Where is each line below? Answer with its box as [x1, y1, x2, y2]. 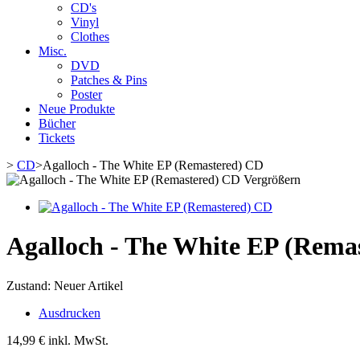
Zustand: [6, 278, 54, 292]
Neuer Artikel [54, 278, 123, 292]
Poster [71, 88, 102, 101]
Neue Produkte [39, 102, 115, 116]
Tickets [39, 131, 75, 145]
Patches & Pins [71, 73, 147, 87]
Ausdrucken [39, 305, 100, 320]
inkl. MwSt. [48, 333, 108, 347]
